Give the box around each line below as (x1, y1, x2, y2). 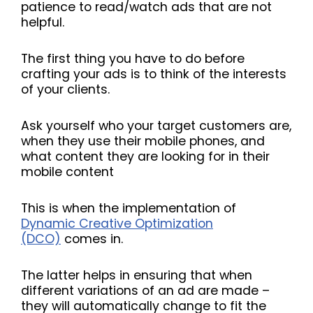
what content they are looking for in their (21, 148, 270, 166)
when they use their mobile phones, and (21, 133, 265, 150)
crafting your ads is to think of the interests (21, 66, 286, 83)
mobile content (21, 163, 114, 181)
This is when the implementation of (21, 200, 236, 217)
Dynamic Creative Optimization (21, 215, 213, 233)
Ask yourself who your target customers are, (21, 117, 291, 135)
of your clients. (21, 81, 110, 99)
